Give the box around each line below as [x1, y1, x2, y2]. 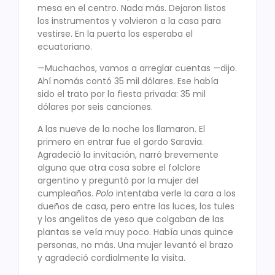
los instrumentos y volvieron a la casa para [37, 15, 221, 28]
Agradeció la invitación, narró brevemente [37, 148, 219, 161]
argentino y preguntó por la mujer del [37, 174, 198, 187]
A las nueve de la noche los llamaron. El [37, 122, 205, 135]
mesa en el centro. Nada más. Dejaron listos [37, 2, 226, 15]
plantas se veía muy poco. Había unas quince [37, 225, 233, 238]
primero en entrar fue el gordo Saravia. [37, 135, 204, 148]
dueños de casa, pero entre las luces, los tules [37, 199, 234, 212]
